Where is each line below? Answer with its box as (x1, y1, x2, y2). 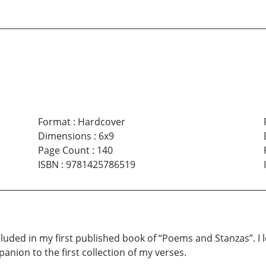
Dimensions (37, 129, 91, 143)
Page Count (37, 144, 90, 157)
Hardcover (77, 115, 125, 129)
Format (37, 115, 71, 129)
